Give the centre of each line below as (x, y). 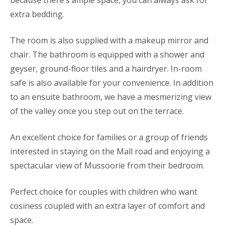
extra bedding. (37, 14)
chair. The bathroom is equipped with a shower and (107, 54)
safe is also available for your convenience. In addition (112, 83)
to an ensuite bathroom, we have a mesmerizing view (111, 97)
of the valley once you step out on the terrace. (97, 111)
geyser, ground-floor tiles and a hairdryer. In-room (106, 69)
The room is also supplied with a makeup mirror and (109, 40)
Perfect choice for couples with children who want (104, 192)
